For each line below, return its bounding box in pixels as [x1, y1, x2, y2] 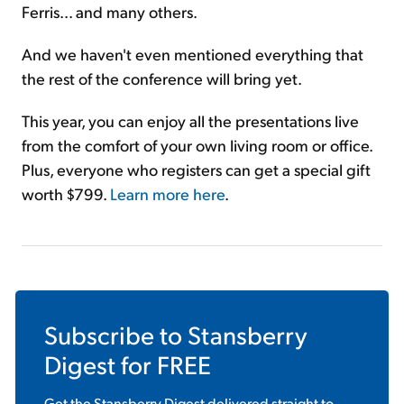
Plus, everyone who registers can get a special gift [22, 159, 371, 180]
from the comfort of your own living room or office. [22, 134, 372, 156]
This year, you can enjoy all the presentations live [22, 110, 359, 132]
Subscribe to [44, 318, 188, 351]
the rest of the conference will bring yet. [22, 68, 302, 89]
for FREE [115, 348, 211, 381]
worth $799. [22, 183, 110, 205]
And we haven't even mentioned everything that [22, 43, 363, 65]
